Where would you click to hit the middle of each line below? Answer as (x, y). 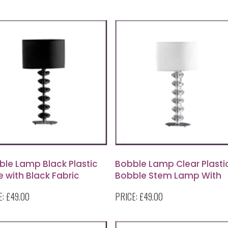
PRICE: (127, 196)
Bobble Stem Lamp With (168, 176)
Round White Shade (158, 187)
